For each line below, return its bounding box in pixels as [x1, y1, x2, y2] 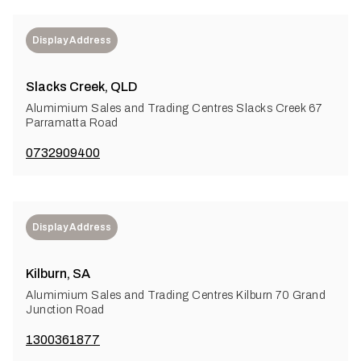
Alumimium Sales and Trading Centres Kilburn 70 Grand [26, 288, 326, 301]
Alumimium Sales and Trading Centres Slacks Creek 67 [26, 102, 322, 114]
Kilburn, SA [26, 266, 90, 280]
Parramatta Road [26, 116, 118, 129]
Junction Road [26, 303, 105, 316]
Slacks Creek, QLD [26, 79, 138, 93]
